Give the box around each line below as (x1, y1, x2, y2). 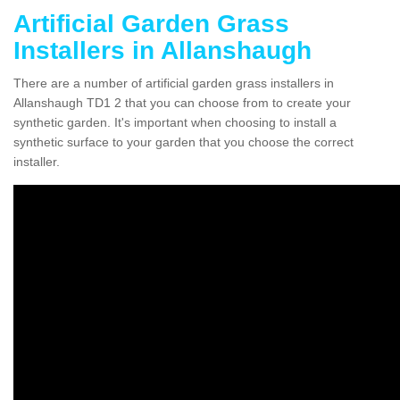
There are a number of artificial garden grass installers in (13, 75, 334, 90)
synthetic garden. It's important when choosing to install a (13, 114, 337, 129)
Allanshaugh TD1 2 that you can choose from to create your (13, 95, 351, 110)
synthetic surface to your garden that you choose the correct (13, 134, 354, 149)
